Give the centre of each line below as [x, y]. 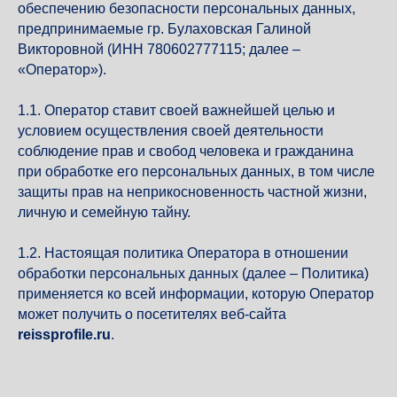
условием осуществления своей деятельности [171, 131]
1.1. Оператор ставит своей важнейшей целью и [176, 110]
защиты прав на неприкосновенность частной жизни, [192, 192]
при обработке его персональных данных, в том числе [196, 171]
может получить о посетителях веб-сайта [152, 314]
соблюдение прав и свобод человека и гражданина [186, 151]
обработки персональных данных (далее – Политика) [193, 273]
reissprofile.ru [64, 335]
